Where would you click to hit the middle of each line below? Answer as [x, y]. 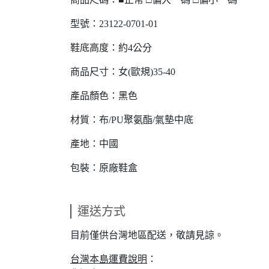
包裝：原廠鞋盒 [104, 168]
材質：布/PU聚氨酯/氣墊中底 [132, 120]
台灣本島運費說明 [109, 259]
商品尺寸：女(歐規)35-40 [123, 72]
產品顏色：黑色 [104, 96]
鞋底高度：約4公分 [111, 48]
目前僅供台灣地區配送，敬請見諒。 [147, 235]
